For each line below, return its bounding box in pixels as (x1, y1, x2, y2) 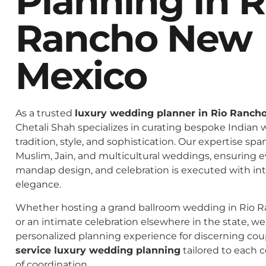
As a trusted (15, 107, 75, 119)
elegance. (15, 179, 61, 191)
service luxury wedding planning (15, 244, 180, 256)
